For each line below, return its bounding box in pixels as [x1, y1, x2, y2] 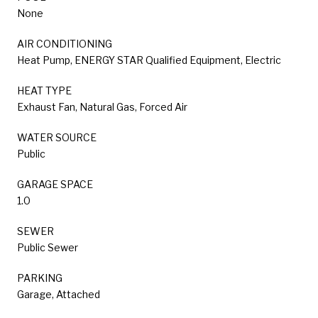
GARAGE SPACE [17, 177, 93, 190]
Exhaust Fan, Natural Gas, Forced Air [17, 100, 187, 113]
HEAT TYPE [17, 84, 72, 97]
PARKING [17, 271, 62, 284]
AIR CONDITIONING [17, 37, 112, 50]
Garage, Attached [17, 287, 100, 300]
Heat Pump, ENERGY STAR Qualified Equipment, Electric [17, 53, 281, 66]
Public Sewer [17, 241, 78, 253]
